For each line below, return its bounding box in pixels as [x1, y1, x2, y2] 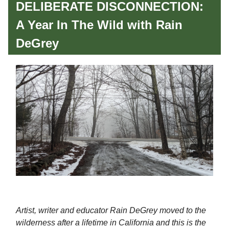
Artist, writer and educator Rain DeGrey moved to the [16, 205, 206, 215]
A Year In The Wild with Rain [16, 17, 182, 32]
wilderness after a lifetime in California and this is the [16, 218, 206, 227]
